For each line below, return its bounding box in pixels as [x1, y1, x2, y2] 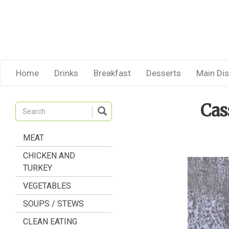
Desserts [146, 68, 181, 78]
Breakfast [94, 68, 131, 78]
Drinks [54, 68, 78, 78]
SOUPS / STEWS [23, 199, 84, 209]
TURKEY [23, 163, 52, 173]
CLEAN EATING [23, 217, 77, 226]
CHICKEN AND [23, 151, 75, 161]
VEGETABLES [23, 181, 71, 191]
